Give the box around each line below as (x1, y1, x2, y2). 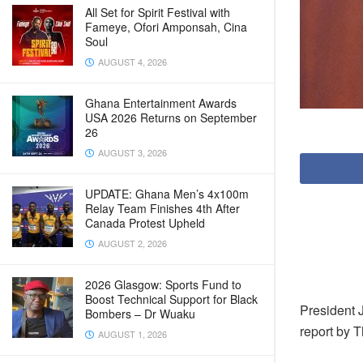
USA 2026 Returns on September (85, 109, 257, 126)
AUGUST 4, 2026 (96, 55, 167, 68)
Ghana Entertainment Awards (85, 95, 237, 111)
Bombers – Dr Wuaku (85, 305, 195, 322)
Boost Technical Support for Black (85, 291, 258, 307)
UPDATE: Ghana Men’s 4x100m (85, 186, 249, 202)
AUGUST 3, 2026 (96, 146, 167, 159)
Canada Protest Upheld (85, 215, 205, 231)
